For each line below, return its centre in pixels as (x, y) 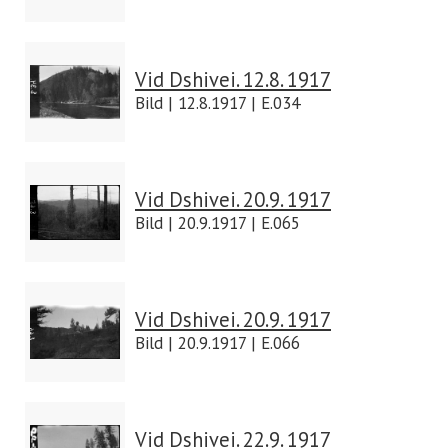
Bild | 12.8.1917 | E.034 (217, 103)
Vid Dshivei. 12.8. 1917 (233, 79)
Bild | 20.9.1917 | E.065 (217, 223)
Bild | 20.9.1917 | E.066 (217, 343)
